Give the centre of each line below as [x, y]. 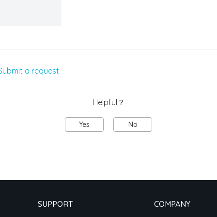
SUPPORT [55, 204]
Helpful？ [108, 102]
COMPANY [172, 204]
